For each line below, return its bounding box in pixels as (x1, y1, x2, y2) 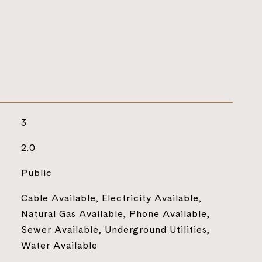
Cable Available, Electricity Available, (20, 191, 202, 204)
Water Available (20, 239, 98, 251)
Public (20, 166, 52, 179)
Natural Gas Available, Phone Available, (20, 207, 210, 220)
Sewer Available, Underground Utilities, (20, 223, 210, 236)
